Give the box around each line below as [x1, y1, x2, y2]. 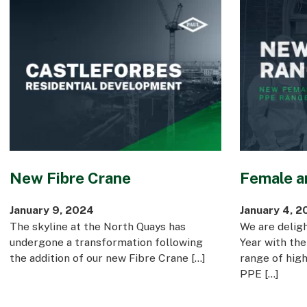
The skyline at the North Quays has [9, 220, 186, 233]
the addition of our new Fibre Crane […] [9, 251, 206, 265]
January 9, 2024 [9, 204, 94, 217]
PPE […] [239, 267, 279, 280]
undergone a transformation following [9, 236, 203, 249]
